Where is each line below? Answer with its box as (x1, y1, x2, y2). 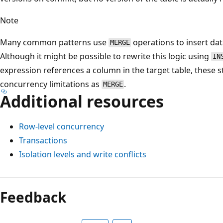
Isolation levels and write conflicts (19, 148, 146, 160)
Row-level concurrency (19, 120, 104, 132)
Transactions (19, 134, 67, 146)
